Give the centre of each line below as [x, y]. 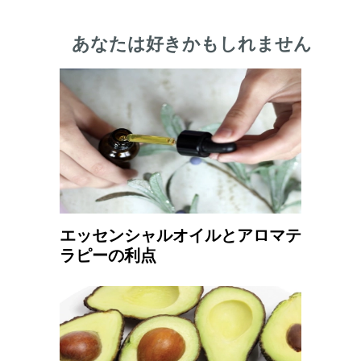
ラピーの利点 [108, 255]
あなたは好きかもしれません [192, 44]
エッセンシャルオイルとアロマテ [180, 235]
